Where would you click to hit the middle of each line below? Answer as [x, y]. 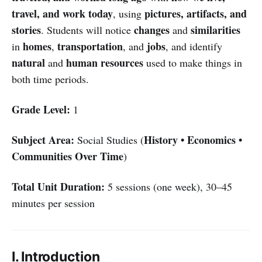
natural [28, 62]
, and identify [194, 46]
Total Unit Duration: [58, 186]
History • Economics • [193, 139]
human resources [105, 62]
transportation [90, 46]
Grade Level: [41, 109]
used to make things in [193, 62]
